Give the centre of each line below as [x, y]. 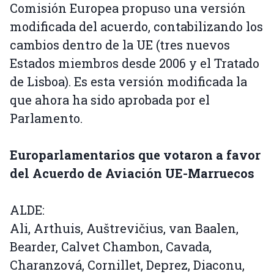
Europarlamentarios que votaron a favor [135, 155]
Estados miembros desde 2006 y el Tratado [135, 63]
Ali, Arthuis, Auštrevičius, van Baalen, [124, 228]
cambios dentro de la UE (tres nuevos [120, 45]
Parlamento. [46, 118]
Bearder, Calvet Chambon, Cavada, [111, 247]
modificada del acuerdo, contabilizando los [136, 27]
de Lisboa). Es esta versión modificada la [128, 82]
